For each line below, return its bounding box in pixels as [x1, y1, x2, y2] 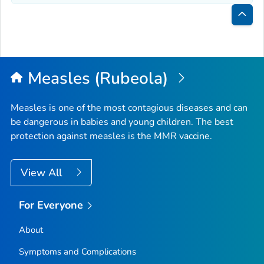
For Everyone [18, 197, 84, 212]
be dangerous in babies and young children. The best [11, 115, 233, 128]
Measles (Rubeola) [27, 67, 172, 90]
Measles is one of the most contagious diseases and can [11, 101, 247, 114]
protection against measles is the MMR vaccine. [11, 129, 212, 143]
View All [21, 165, 65, 180]
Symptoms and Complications [18, 246, 136, 258]
